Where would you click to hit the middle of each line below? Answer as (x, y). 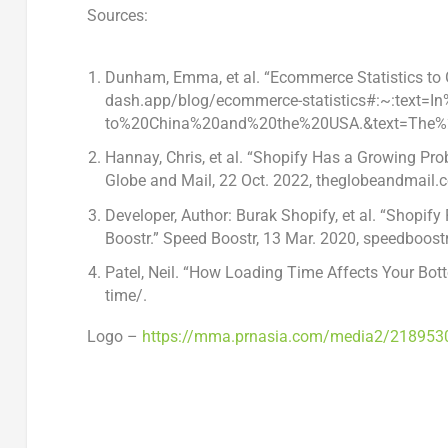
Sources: (117, 16)
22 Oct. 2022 (264, 181)
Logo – (114, 336)
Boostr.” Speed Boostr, (184, 238)
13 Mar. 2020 (310, 238)
